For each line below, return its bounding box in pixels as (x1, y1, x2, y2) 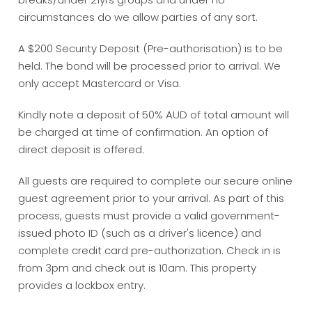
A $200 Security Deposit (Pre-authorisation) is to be (18, 41, 283, 56)
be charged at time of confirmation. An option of (18, 125, 269, 140)
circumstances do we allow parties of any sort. (18, 10, 258, 25)
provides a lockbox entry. (18, 278, 146, 293)
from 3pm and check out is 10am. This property (18, 260, 257, 276)
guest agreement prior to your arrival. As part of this (18, 191, 285, 206)
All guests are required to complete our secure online (18, 173, 293, 189)
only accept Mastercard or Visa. (18, 76, 182, 91)
